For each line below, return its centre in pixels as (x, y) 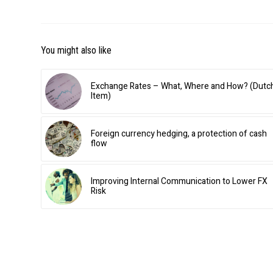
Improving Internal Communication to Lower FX (179, 182)
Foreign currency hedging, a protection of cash (179, 134)
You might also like (76, 51)
